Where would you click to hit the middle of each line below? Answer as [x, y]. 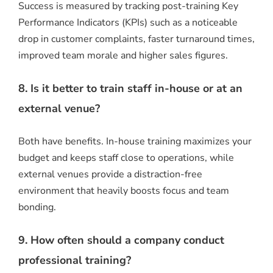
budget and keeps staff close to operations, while [126, 158]
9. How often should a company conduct [121, 240]
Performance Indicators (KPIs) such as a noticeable [128, 23]
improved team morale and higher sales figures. [123, 56]
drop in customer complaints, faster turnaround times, [136, 39]
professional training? [75, 260]
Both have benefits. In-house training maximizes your [135, 141]
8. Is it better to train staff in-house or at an [130, 88]
